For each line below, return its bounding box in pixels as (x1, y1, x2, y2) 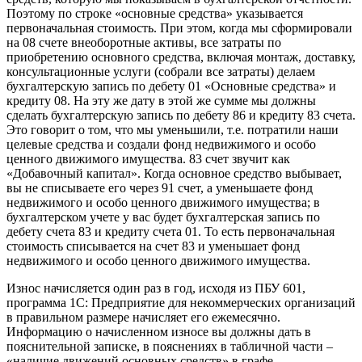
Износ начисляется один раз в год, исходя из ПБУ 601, (6, 280, 305, 295)
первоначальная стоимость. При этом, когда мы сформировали (6, 20, 352, 35)
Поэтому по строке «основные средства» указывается (6, 6, 303, 20)
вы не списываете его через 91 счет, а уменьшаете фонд (6, 180, 313, 195)
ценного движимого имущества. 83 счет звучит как (6, 151, 290, 166)
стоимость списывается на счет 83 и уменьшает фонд (6, 238, 300, 253)
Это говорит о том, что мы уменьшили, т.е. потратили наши (6, 122, 339, 137)
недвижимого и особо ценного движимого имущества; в (6, 195, 320, 209)
